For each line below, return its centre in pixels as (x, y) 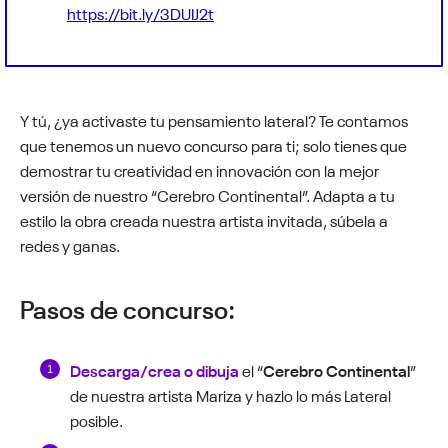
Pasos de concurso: (127, 306)
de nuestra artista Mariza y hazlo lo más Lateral (230, 393)
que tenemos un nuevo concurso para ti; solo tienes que (213, 143)
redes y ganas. (70, 243)
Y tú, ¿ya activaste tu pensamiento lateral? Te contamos (214, 118)
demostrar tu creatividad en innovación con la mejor (199, 168)
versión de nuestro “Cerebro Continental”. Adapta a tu (207, 193)
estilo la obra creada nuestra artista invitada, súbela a (204, 218)
